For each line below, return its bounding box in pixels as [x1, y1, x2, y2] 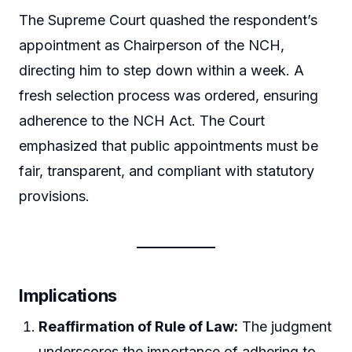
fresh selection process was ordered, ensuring [19, 86, 318, 104]
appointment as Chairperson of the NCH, [19, 36, 284, 53]
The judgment [238, 317, 332, 335]
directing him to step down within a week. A [19, 61, 304, 79]
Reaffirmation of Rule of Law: [38, 317, 239, 335]
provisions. [19, 187, 90, 204]
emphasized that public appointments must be [19, 137, 318, 154]
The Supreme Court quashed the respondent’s [19, 11, 317, 28]
